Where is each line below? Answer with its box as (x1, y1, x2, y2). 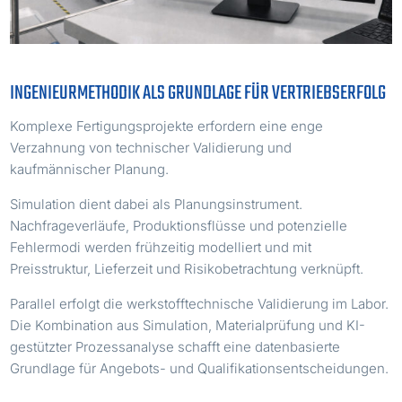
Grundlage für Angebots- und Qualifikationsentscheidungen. (10, 360, 389, 378)
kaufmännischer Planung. (10, 161, 170, 179)
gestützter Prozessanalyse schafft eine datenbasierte (10, 338, 341, 356)
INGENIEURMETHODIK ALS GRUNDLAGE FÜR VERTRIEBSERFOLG (10, 78, 387, 109)
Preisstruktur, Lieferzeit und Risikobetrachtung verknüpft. (10, 260, 364, 278)
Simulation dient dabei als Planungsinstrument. (10, 196, 303, 214)
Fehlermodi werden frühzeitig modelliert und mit (10, 239, 312, 257)
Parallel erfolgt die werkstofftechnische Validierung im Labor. (10, 295, 389, 313)
